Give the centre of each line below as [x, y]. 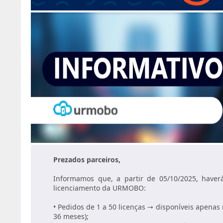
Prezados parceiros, [87, 160]
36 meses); [71, 216]
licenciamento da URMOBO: [100, 188]
